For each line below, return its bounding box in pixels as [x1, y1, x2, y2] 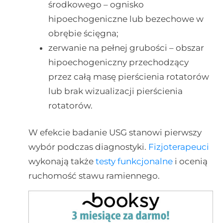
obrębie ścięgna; [48, 28, 118, 38]
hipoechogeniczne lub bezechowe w [48, 13, 204, 24]
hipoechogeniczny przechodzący [48, 57, 189, 67]
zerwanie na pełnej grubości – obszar [48, 42, 204, 53]
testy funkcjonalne [95, 156, 173, 167]
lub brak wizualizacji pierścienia [48, 86, 183, 96]
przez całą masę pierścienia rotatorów [48, 71, 209, 82]
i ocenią [172, 156, 208, 167]
